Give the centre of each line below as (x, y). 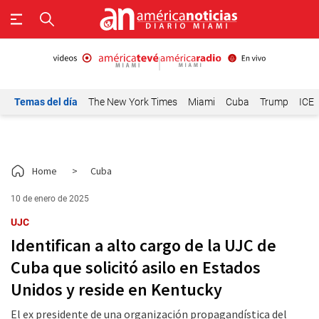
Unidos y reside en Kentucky (116, 289)
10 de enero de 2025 (50, 199)
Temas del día (46, 102)
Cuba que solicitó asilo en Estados (136, 267)
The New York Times (133, 102)
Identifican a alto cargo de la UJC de (143, 245)
